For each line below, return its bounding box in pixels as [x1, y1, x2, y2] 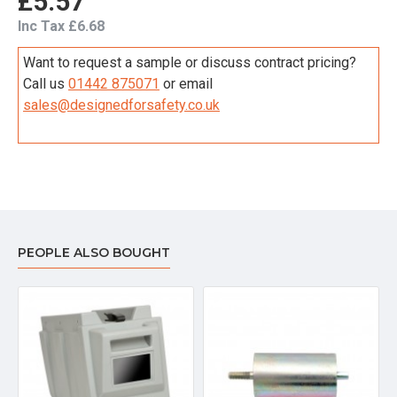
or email [160, 75, 213, 92]
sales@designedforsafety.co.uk [23, 97, 220, 113]
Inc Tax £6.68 [18, 18, 105, 35]
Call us [23, 75, 68, 92]
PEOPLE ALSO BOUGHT [18, 245, 170, 261]
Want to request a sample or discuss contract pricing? [23, 54, 356, 71]
